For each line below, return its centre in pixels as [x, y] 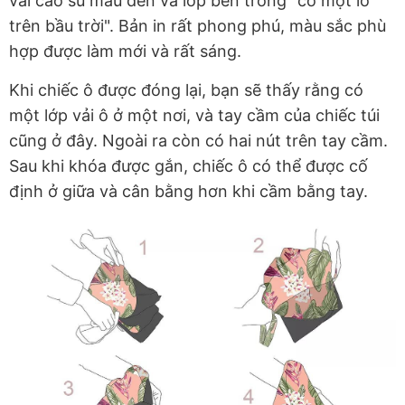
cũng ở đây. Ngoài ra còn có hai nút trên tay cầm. [198, 140]
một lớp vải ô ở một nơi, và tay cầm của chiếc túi [194, 115]
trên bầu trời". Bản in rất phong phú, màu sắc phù [198, 25]
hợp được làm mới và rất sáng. [127, 51]
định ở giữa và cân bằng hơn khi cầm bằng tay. [188, 191]
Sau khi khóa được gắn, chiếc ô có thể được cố [188, 165]
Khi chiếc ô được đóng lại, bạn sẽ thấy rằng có [186, 89]
